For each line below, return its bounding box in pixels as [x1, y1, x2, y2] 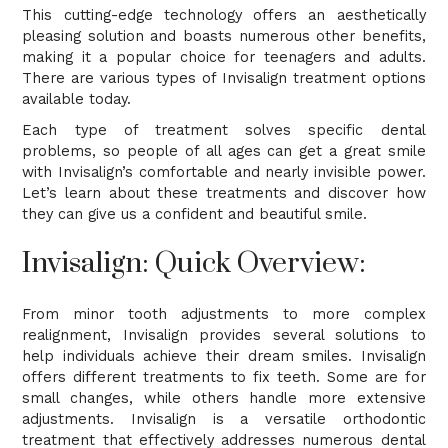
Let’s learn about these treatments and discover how [22, 185, 426, 203]
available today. [22, 91, 142, 109]
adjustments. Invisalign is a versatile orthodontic [22, 411, 426, 429]
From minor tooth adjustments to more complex [22, 306, 426, 324]
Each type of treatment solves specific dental [22, 122, 426, 140]
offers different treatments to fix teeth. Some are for [22, 369, 426, 387]
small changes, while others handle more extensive [22, 390, 426, 408]
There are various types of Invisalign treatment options [22, 70, 426, 88]
